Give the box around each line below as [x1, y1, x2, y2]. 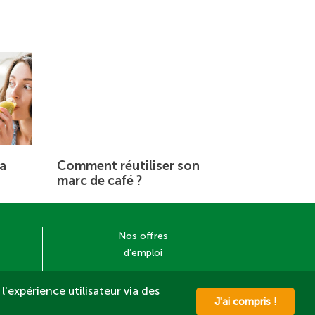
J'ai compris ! [214, 295, 277, 308]
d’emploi [124, 247, 162, 259]
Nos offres [118, 230, 168, 243]
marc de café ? [57, 173, 142, 189]
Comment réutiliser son [57, 158, 200, 174]
